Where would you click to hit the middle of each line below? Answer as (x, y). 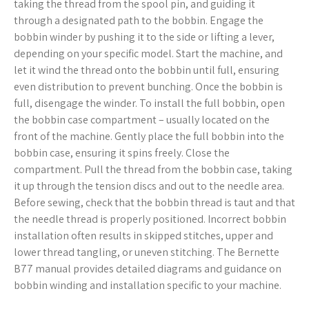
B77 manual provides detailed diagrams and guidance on (148, 269)
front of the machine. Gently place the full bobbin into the (149, 137)
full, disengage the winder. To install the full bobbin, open (149, 103)
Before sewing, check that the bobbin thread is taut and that (154, 203)
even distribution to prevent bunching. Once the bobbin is (148, 87)
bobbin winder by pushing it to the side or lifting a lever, (144, 37)
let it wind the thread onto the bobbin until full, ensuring (147, 70)
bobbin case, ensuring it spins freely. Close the (122, 153)
